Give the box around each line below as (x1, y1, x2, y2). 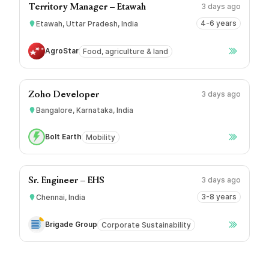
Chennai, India (36, 192, 85, 202)
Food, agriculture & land (83, 46, 168, 56)
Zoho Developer (28, 90, 99, 100)
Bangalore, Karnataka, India (36, 106, 133, 115)
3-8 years (201, 192, 237, 201)
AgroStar (45, 46, 79, 55)
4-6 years (201, 19, 237, 28)
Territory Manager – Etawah (28, 2, 146, 12)
